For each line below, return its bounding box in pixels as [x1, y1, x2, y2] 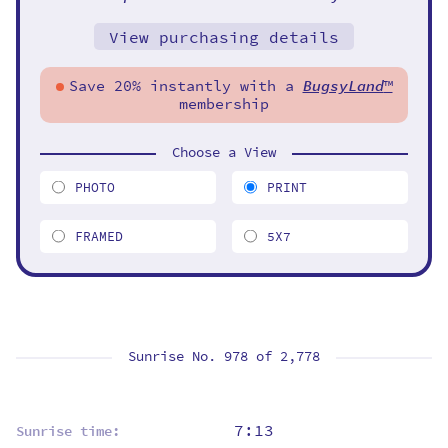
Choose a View [172, 141, 276, 163]
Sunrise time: [16, 421, 120, 441]
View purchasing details [109, 25, 339, 49]
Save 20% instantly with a [68, 74, 303, 97]
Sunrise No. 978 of [128, 345, 280, 367]
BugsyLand [302, 74, 384, 97]
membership [179, 92, 269, 115]
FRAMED [75, 226, 123, 246]
